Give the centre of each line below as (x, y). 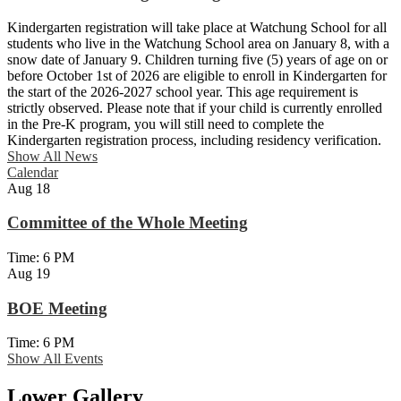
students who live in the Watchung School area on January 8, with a (198, 43)
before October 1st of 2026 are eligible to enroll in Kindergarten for (197, 75)
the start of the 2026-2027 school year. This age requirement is (183, 91)
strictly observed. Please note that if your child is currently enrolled (195, 107)
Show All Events (55, 359)
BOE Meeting (57, 308)
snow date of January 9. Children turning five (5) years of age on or (197, 59)
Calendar (33, 172)
